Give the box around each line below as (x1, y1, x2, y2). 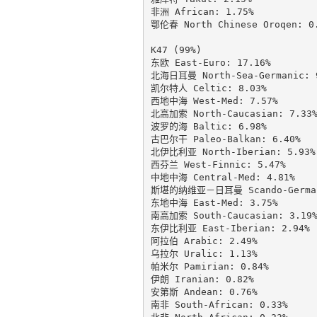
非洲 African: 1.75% (150, 6, 254, 17)
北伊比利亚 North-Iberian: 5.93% (150, 146, 316, 157)
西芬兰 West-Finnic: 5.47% (150, 158, 286, 170)
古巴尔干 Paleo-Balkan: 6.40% (150, 133, 301, 144)
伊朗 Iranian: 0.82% (150, 273, 254, 284)
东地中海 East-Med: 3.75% (150, 197, 278, 208)
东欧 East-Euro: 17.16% (150, 57, 271, 68)
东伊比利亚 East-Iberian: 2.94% (150, 222, 310, 234)
